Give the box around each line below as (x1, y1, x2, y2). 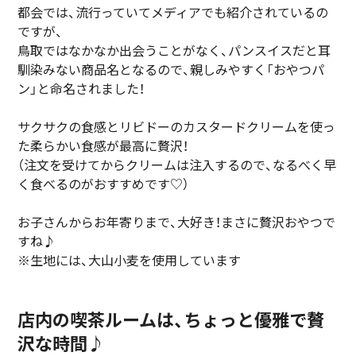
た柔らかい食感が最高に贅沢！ (17, 138, 189, 154)
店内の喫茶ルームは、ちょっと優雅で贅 (17, 310, 325, 331)
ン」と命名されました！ (17, 81, 145, 97)
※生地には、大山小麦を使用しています (17, 253, 242, 269)
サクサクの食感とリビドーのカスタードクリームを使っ (17, 119, 336, 135)
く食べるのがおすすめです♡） (17, 176, 190, 192)
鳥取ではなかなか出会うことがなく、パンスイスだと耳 (17, 43, 331, 59)
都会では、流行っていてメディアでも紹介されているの (17, 5, 329, 21)
